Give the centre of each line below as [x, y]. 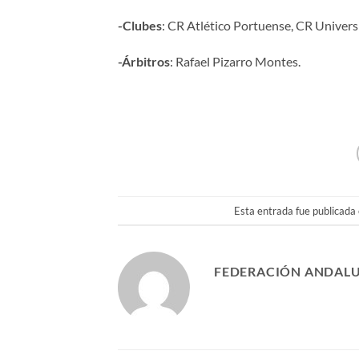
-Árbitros [144, 62]
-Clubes [140, 25]
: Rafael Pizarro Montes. [235, 62]
